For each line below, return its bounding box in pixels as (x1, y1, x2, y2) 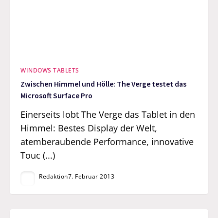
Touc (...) (20, 149, 55, 161)
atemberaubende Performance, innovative (20, 135, 194, 147)
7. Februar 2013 (68, 172, 115, 181)
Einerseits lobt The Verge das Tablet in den (20, 108, 196, 120)
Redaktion (39, 172, 68, 181)
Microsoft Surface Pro (20, 91, 93, 100)
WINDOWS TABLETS (20, 66, 79, 74)
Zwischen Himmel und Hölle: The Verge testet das (20, 79, 187, 89)
